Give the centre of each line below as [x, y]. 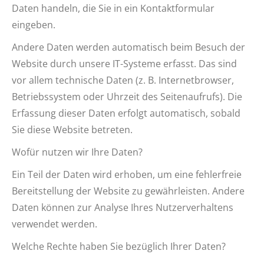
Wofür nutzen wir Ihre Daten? [77, 152]
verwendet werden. [55, 224]
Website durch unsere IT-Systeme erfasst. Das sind [124, 64]
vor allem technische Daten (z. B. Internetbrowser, [123, 80]
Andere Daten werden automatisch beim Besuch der [128, 47]
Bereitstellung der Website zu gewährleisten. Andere [128, 191]
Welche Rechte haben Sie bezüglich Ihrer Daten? [119, 246]
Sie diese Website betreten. [72, 130]
